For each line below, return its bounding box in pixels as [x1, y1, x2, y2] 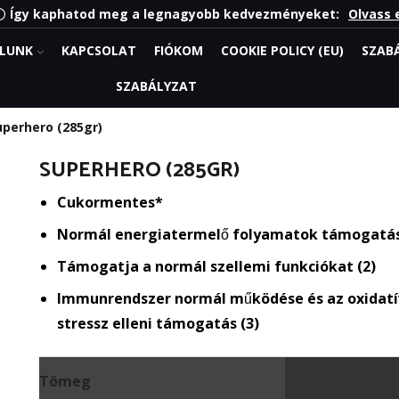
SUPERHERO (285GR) [39, 152, 240, 188]
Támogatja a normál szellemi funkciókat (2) [57, 256, 376, 277]
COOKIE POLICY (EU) [220, 41, 344, 59]
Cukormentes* [57, 192, 163, 213]
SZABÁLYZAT [115, 77, 197, 94]
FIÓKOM [153, 41, 203, 59]
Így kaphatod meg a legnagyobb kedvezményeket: [10, 4, 339, 22]
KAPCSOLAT [61, 41, 136, 59]
